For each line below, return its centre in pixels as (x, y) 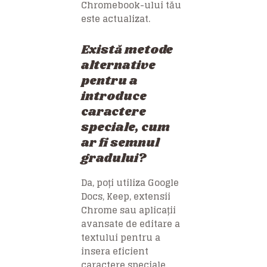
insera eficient (115, 251)
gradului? (114, 158)
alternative (118, 65)
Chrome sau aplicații (128, 210)
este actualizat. (116, 18)
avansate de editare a (131, 223)
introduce (114, 96)
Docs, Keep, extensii (126, 196)
